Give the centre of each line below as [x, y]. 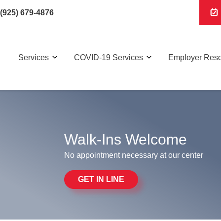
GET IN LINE [101, 179]
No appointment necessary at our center [134, 155]
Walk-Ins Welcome [126, 139]
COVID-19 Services [109, 57]
